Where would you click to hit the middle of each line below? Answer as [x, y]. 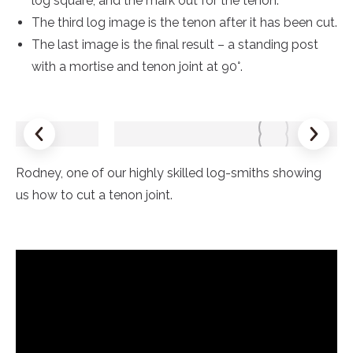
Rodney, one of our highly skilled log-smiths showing [169, 173]
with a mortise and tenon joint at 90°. [137, 67]
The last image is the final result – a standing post [175, 45]
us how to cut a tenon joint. [94, 195]
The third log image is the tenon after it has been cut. [184, 22]
